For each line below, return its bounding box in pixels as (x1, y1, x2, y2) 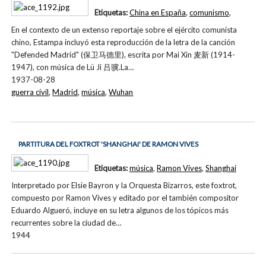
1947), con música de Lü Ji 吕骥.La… (11, 62, 134, 72)
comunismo (189, 8, 229, 18)
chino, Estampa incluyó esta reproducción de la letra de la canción (11, 37, 236, 47)
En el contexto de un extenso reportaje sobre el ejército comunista (11, 25, 237, 35)
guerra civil (11, 87, 49, 97)
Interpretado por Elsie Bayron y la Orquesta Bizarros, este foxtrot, (11, 180, 237, 190)
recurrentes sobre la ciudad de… (11, 217, 122, 227)
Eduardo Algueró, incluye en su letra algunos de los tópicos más (11, 205, 229, 215)
